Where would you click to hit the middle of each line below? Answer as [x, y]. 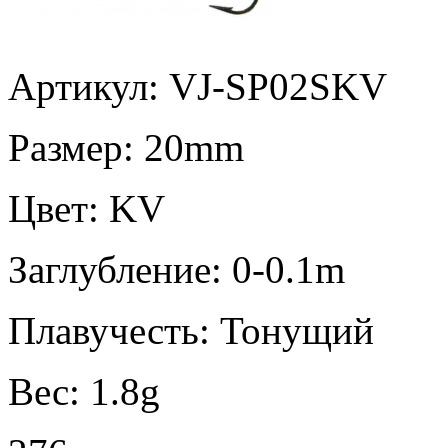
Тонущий [297, 330]
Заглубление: [120, 269]
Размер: [76, 147]
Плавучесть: [114, 330]
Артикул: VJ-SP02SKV [197, 86]
